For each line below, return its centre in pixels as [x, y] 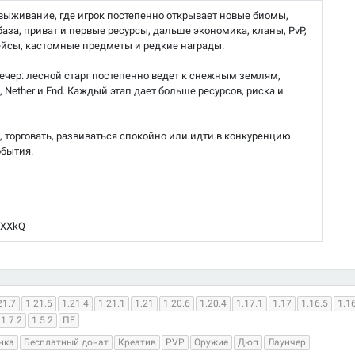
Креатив [137, 342]
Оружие [211, 342]
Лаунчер [287, 342]
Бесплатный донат [66, 342]
